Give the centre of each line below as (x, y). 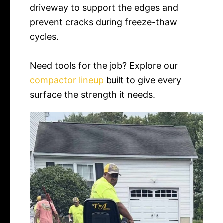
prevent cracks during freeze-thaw (104, 22)
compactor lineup (67, 80)
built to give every (142, 80)
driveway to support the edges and (104, 7)
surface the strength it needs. (93, 94)
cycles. (44, 36)
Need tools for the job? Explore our (104, 65)
